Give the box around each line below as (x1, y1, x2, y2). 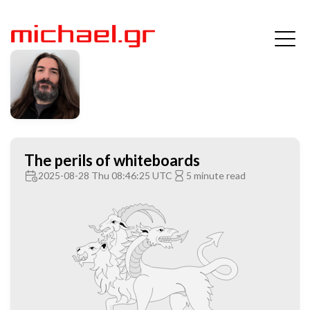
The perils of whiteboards (24, 150, 200, 170)
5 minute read (186, 169, 246, 181)
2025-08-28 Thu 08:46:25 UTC (38, 169, 172, 181)
